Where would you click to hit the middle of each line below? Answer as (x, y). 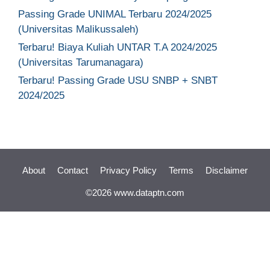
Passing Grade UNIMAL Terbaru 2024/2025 (115, 14)
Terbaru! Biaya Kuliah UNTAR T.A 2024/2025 (118, 47)
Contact (73, 170)
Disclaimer (227, 170)
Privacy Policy (128, 170)
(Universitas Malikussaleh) (78, 29)
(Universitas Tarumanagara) (81, 62)
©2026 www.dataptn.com (135, 193)
